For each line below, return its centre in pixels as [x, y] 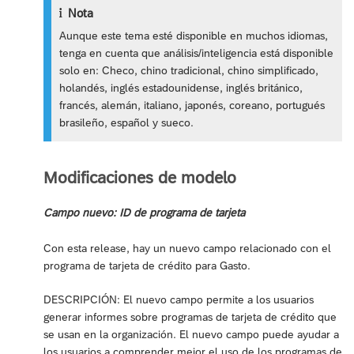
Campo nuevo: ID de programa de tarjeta [144, 212]
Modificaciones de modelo [140, 177]
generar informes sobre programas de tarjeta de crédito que [190, 316]
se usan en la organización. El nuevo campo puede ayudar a [191, 334]
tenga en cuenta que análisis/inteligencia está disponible [197, 53]
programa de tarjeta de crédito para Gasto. [147, 265]
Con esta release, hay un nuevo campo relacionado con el [187, 248]
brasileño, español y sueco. [127, 123]
